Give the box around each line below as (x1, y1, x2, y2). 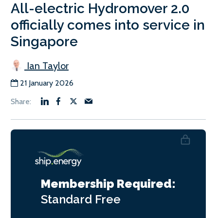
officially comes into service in (11, 17, 205, 33)
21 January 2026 (20, 78, 73, 88)
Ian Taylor (24, 59, 69, 72)
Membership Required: (41, 176, 176, 191)
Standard (41, 192, 95, 206)
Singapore (11, 33, 78, 50)
